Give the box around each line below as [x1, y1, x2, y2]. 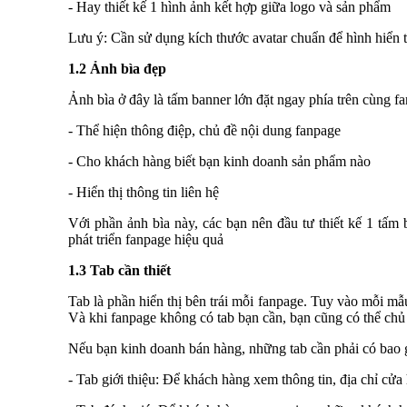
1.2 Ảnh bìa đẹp [68, 61, 166, 76]
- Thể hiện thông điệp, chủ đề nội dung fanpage [68, 123, 341, 138]
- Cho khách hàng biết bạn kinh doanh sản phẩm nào [68, 154, 371, 169]
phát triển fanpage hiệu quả [68, 232, 223, 247]
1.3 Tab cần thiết [68, 263, 171, 278]
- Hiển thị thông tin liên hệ [68, 184, 219, 200]
